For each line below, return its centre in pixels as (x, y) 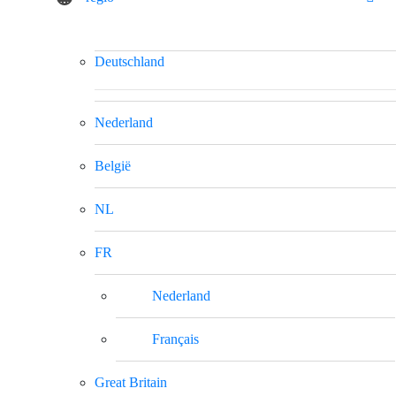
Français (175, 339)
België (113, 165)
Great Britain (131, 382)
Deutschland (129, 61)
